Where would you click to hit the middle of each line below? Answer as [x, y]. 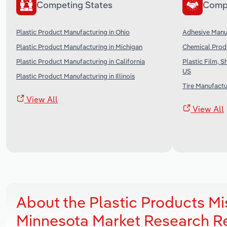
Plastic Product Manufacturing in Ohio [73, 32]
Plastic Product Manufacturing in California [81, 61]
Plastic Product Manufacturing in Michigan [79, 46]
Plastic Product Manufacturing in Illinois [75, 76]
